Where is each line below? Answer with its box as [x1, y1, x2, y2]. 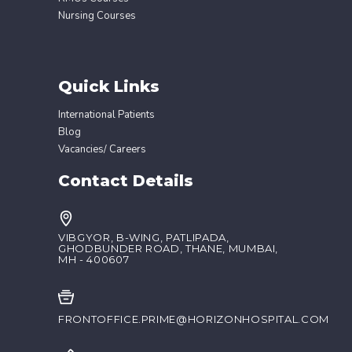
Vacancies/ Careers [58, 142, 146, 157]
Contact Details [58, 171, 193, 191]
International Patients [58, 108, 155, 123]
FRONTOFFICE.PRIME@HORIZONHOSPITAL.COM [58, 313, 330, 326]
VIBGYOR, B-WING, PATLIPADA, [58, 231, 229, 244]
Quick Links [58, 77, 159, 97]
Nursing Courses [58, 9, 136, 24]
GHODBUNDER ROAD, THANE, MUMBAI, [58, 242, 279, 255]
